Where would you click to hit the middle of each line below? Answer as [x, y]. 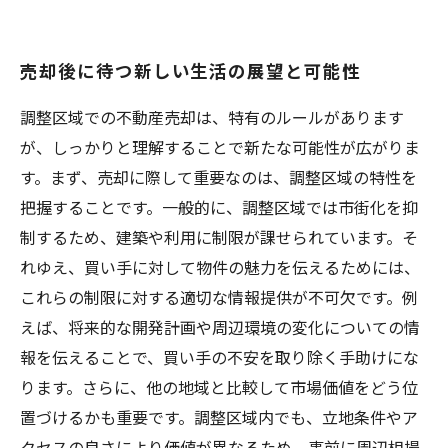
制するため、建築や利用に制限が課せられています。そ [219, 237]
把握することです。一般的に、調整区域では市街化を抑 [219, 207]
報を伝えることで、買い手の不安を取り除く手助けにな [219, 357]
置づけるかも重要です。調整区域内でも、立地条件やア [219, 417]
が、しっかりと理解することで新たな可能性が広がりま [220, 147]
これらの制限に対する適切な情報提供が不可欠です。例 [219, 297]
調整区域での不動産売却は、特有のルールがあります [212, 117]
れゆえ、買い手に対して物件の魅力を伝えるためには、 [220, 267]
